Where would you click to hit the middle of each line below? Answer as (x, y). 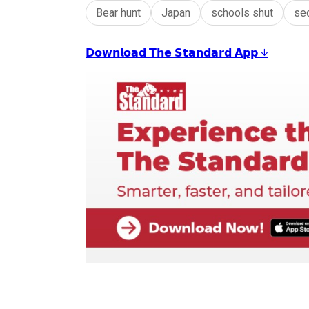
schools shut (242, 12)
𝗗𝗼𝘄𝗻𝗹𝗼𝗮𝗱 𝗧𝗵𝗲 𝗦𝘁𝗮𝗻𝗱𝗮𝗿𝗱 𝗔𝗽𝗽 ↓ (177, 52)
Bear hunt (118, 12)
